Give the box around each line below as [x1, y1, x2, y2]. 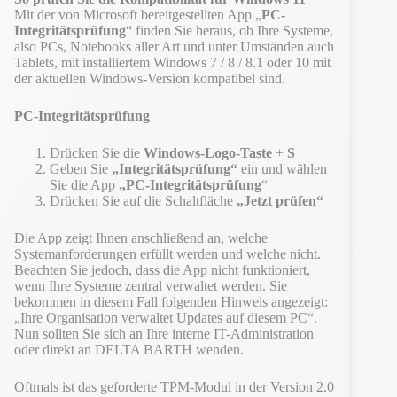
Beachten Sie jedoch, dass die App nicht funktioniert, [14, 261, 310, 277]
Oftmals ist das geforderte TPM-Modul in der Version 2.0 [14, 378, 334, 394]
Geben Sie [50, 160, 112, 176]
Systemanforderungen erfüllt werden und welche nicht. [14, 245, 321, 261]
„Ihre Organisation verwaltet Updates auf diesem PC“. [14, 309, 317, 325]
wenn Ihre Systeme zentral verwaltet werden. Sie [14, 277, 287, 293]
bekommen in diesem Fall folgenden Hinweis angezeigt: [14, 293, 328, 309]
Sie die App [50, 176, 119, 192]
